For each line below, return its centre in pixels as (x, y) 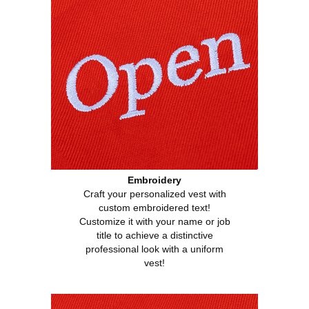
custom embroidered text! (154, 208)
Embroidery (154, 180)
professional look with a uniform (154, 249)
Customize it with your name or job (154, 222)
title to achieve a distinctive (154, 236)
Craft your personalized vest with (154, 194)
